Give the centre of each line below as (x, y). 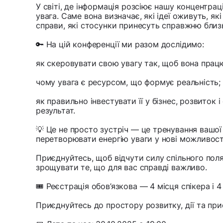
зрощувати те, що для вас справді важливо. (121, 167)
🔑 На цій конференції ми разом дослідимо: (120, 45)
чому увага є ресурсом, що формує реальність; (128, 82)
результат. (56, 111)
